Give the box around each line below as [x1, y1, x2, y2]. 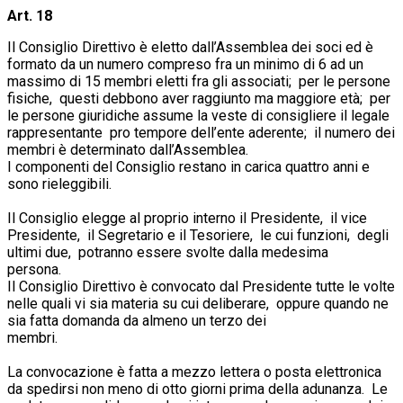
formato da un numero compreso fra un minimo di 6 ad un [7, 55, 363, 73]
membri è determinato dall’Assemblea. [7, 140, 302, 158]
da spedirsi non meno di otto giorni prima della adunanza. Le [7, 380, 388, 398]
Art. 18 [7, 6, 52, 24]
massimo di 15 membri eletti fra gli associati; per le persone [7, 72, 390, 90]
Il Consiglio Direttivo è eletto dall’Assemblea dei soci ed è [7, 38, 373, 56]
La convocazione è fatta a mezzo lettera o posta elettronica [7, 363, 381, 381]
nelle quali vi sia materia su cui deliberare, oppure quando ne [7, 294, 389, 312]
